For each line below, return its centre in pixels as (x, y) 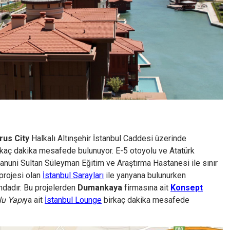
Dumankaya (100, 188)
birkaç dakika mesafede (146, 200)
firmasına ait (146, 188)
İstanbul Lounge (73, 200)
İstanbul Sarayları (73, 176)
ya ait (34, 200)
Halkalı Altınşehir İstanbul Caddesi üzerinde (108, 139)
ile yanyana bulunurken (145, 176)
